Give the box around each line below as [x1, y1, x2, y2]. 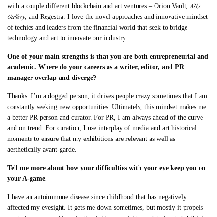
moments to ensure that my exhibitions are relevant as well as [7, 135, 176, 143]
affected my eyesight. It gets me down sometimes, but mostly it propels [7, 204, 203, 212]
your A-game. [7, 175, 47, 183]
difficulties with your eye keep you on [96, 164, 206, 172]
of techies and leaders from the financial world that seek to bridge [7, 24, 188, 31]
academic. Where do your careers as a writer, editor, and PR [7, 63, 185, 71]
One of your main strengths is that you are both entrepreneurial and [7, 53, 209, 61]
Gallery [7, 13, 25, 21]
